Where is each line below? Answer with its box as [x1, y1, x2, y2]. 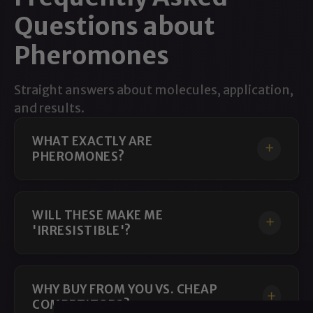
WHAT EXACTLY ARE [32, 133, 152, 149]
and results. [14, 100, 85, 116]
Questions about [14, 10, 215, 42]
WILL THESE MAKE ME [32, 207, 163, 223]
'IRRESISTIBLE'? [32, 222, 131, 238]
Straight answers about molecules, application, [14, 82, 293, 98]
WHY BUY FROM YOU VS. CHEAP [32, 281, 217, 297]
